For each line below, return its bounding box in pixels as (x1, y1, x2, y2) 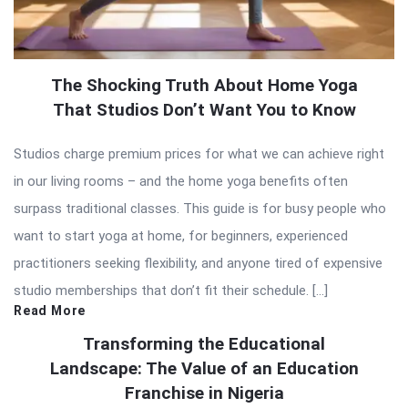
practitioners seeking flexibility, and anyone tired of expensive (14, 255, 382, 272)
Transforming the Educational (83, 333, 325, 355)
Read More (14, 303, 87, 319)
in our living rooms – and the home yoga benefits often (14, 173, 348, 190)
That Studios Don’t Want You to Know (52, 99, 356, 121)
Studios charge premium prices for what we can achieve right (14, 146, 384, 163)
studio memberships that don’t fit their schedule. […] (14, 282, 328, 300)
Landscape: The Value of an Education (49, 358, 359, 380)
